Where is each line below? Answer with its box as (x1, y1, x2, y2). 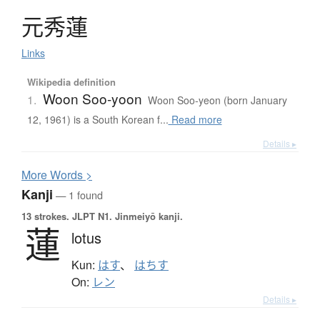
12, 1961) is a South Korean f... (26, 112, 169, 127)
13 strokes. (21, 209, 69, 224)
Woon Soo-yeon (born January (147, 93, 287, 108)
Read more (168, 112, 222, 127)
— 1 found (53, 187, 103, 203)
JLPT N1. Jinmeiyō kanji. (69, 209, 183, 224)
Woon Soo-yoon (42, 89, 142, 109)
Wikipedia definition (26, 75, 116, 89)
